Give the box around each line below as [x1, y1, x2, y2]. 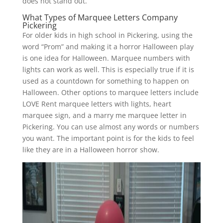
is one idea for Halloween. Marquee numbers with [22, 53, 190, 63]
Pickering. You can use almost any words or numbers [22, 121, 199, 131]
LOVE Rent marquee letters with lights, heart [22, 99, 171, 109]
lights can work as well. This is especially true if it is [22, 64, 194, 74]
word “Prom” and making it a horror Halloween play [22, 41, 194, 51]
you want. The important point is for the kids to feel [22, 133, 194, 143]
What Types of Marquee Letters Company [22, 11, 178, 23]
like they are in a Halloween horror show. [22, 144, 159, 154]
